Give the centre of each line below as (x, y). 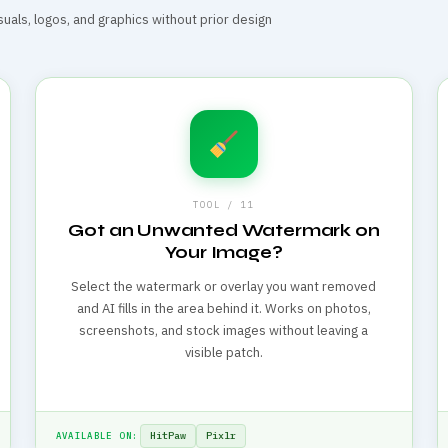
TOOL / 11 (224, 205)
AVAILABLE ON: (97, 435)
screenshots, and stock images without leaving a (224, 331)
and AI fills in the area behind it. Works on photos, (223, 309)
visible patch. (223, 353)
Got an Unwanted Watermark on (224, 231)
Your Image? (224, 253)
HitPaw (168, 435)
